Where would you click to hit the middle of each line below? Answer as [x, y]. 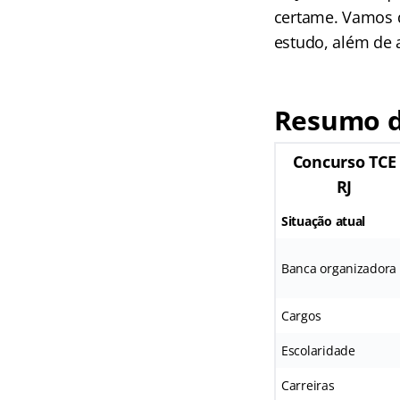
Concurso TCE [344, 162]
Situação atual [323, 221]
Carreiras [308, 385]
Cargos [301, 316]
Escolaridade [318, 350]
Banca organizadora [339, 268]
